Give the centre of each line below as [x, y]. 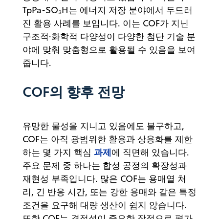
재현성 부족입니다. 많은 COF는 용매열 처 [104, 178]
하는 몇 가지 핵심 [58, 152]
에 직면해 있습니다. [150, 152]
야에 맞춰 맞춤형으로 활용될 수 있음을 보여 [109, 49]
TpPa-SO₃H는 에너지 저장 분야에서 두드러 [108, 10]
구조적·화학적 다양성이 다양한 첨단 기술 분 [109, 36]
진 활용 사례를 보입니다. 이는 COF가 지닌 [106, 23]
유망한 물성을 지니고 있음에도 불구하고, [103, 126]
